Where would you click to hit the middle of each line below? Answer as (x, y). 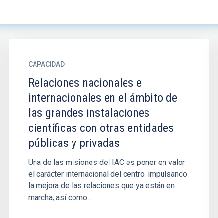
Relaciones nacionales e (85, 83)
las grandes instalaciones (89, 113)
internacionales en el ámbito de (102, 98)
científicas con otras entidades (101, 128)
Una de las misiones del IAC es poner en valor (106, 162)
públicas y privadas (74, 143)
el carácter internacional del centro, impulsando (108, 174)
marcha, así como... (60, 197)
